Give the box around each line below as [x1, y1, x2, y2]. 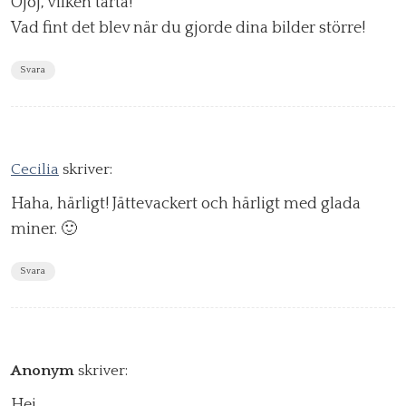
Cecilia [11, 161, 59, 179]
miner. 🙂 [11, 220, 77, 239]
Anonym [11, 362, 74, 380]
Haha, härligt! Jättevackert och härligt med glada [11, 195, 361, 214]
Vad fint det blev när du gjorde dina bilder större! [11, 19, 365, 38]
